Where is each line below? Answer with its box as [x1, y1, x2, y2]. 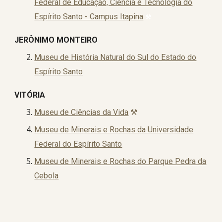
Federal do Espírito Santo [34, 139, 122, 149]
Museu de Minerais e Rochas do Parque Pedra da [34, 157, 207, 166]
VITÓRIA [14, 90, 46, 100]
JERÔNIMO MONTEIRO [14, 35, 98, 45]
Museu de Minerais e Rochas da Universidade [34, 125, 194, 134]
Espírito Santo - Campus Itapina [34, 12, 144, 21]
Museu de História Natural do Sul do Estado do [34, 53, 197, 62]
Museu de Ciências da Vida [34, 108, 129, 117]
